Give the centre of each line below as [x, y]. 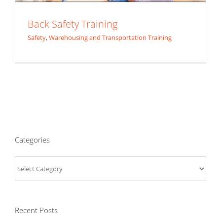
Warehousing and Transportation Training [110, 38]
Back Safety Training [73, 24]
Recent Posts [36, 210]
